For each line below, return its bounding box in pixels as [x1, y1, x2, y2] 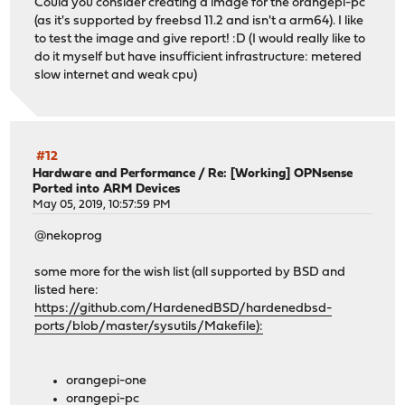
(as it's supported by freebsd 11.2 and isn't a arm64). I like [34, 14, 364, 28]
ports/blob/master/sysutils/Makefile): [34, 319, 264, 334]
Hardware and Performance [33, 167, 196, 182]
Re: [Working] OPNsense [208, 167, 353, 182]
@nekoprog [34, 229, 103, 243]
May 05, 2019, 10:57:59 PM [33, 199, 172, 212]
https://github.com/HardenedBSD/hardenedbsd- [34, 301, 333, 316]
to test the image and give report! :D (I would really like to [34, 32, 366, 46]
